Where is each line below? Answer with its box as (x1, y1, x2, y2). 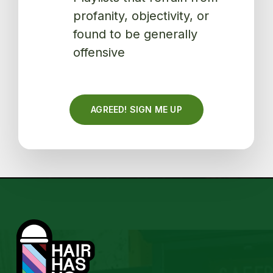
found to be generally (73, 27, 198, 42)
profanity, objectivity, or (73, 9, 210, 24)
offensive (73, 45, 126, 60)
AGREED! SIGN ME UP (91, 104, 182, 115)
